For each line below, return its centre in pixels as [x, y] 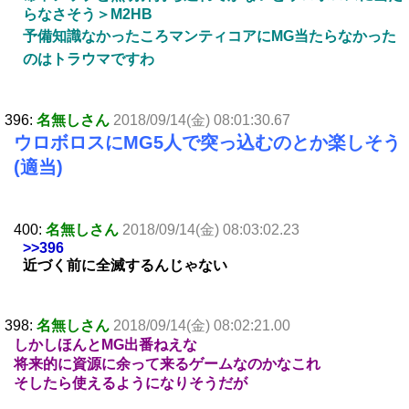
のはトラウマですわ [89, 59]
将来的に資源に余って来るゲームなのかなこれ [167, 364]
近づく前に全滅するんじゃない [125, 266]
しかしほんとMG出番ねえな [105, 345]
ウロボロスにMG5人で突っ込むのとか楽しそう [207, 143]
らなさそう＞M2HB [88, 15]
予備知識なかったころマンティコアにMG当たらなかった [210, 37]
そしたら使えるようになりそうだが [131, 383]
